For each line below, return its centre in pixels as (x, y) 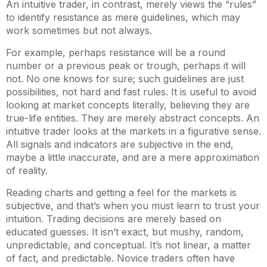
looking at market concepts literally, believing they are (128, 105)
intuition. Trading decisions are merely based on (114, 219)
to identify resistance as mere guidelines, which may (123, 17)
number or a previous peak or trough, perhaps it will (126, 66)
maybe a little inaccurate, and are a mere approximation (133, 157)
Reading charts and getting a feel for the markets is (121, 193)
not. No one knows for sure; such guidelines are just (125, 79)
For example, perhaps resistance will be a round (116, 52)
